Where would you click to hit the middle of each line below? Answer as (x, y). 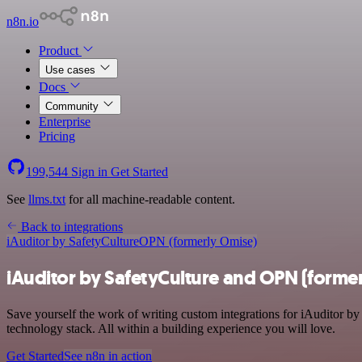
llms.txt (47, 199)
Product (60, 51)
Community (74, 106)
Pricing (57, 136)
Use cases (72, 70)
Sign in (89, 172)
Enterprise (65, 122)
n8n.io (23, 21)
